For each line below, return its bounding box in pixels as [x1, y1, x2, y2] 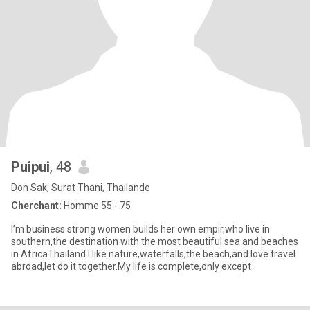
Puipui [11, 158, 50, 175]
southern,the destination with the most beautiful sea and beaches [11, 236, 298, 247]
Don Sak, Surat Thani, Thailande [11, 182, 150, 193]
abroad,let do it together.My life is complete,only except [11, 261, 251, 272]
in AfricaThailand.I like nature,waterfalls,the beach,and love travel [11, 248, 295, 259]
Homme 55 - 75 [62, 200, 131, 211]
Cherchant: [11, 200, 62, 211]
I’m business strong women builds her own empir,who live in [11, 224, 270, 235]
